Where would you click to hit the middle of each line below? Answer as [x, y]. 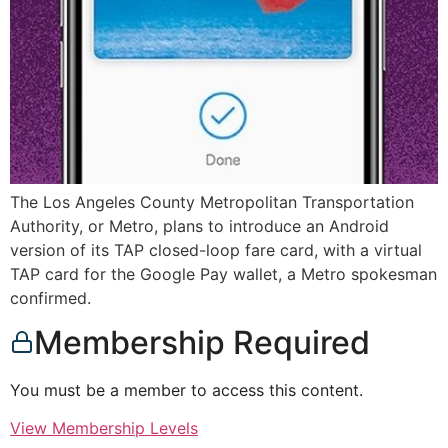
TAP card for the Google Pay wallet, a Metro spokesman [223, 273]
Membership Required [202, 343]
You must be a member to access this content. [186, 390]
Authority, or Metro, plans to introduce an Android [199, 225]
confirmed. [50, 297]
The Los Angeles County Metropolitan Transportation [212, 201]
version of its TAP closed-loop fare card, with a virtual [216, 249]
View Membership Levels [104, 428]
